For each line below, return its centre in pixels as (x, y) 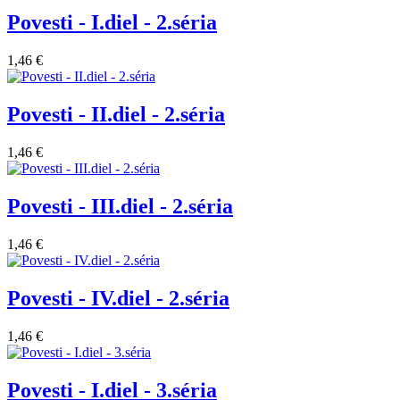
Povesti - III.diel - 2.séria (120, 206)
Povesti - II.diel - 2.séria (116, 115)
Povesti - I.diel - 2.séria (112, 23)
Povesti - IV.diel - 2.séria (118, 298)
